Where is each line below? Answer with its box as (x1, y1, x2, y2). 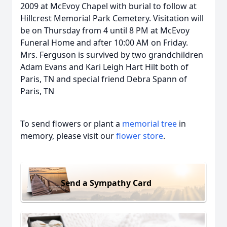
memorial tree (122, 118, 177, 129)
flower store (116, 130, 163, 141)
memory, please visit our (20, 130, 116, 141)
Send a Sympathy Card (61, 177, 152, 188)
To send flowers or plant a (20, 118, 122, 129)
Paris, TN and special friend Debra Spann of (20, 73, 187, 85)
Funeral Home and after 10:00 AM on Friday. (20, 37, 188, 48)
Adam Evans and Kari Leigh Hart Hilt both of (20, 61, 188, 72)
